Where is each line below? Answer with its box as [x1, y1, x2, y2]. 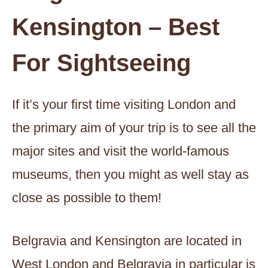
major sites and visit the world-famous [12, 143, 229, 159]
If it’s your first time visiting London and [12, 96, 236, 112]
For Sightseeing [12, 49, 191, 76]
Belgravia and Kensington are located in [12, 233, 242, 248]
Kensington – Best [12, 13, 220, 40]
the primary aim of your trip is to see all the [12, 120, 256, 135]
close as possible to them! [12, 190, 162, 205]
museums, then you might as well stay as [12, 166, 249, 182]
